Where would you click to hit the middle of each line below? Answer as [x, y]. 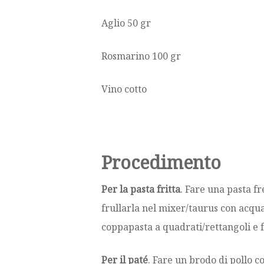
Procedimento [161, 163]
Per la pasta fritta [141, 189]
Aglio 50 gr [126, 23]
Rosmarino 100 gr [141, 56]
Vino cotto [124, 89]
